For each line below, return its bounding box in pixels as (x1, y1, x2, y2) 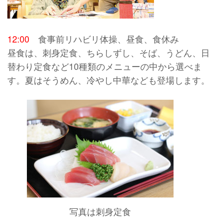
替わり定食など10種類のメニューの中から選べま (7, 59, 202, 72)
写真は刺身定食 (69, 205, 131, 218)
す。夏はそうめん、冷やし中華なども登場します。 (7, 73, 210, 86)
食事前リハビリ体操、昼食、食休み (29, 32, 179, 45)
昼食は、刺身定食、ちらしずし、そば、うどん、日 (7, 45, 210, 59)
